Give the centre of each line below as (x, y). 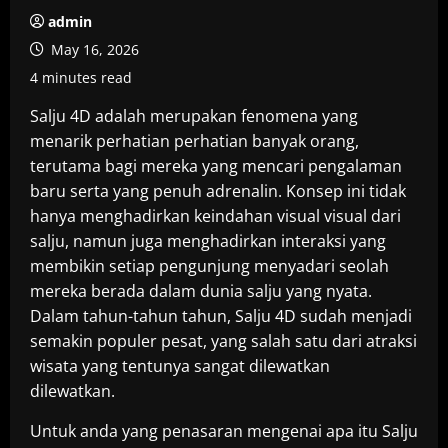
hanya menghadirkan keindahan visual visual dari (215, 216)
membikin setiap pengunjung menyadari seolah (209, 266)
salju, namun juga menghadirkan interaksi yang (208, 241)
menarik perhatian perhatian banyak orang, (194, 141)
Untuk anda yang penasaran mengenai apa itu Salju (224, 431)
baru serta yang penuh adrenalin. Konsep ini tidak (218, 191)
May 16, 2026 (93, 49)
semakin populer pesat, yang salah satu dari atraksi (223, 341)
